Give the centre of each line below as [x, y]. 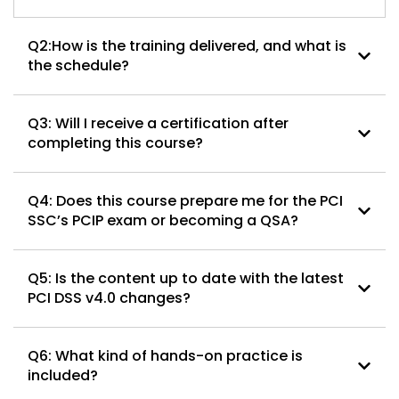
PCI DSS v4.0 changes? [109, 297]
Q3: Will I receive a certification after [158, 123]
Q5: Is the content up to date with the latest [186, 278]
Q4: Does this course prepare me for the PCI [185, 200]
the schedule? [78, 65]
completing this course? [115, 142]
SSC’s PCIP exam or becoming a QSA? [163, 220]
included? [63, 375]
